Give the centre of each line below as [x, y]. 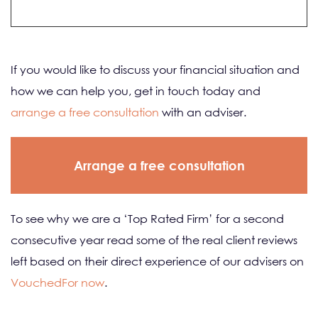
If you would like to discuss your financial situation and [155, 70]
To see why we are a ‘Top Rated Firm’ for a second [147, 219]
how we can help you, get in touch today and [136, 91]
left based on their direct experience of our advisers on [157, 261]
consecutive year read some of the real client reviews [154, 240]
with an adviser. [204, 112]
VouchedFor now [57, 283]
